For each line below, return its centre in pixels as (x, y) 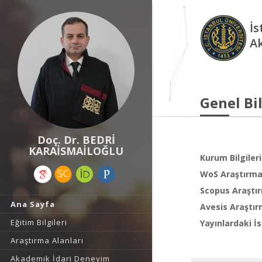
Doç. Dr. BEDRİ (76, 140)
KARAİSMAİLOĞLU (76, 151)
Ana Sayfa (33, 204)
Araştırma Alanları (47, 240)
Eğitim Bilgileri (39, 222)
